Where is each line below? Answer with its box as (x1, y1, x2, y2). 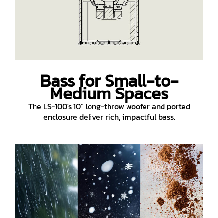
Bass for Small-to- (40, 68, 178, 94)
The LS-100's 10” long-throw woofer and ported (28, 100, 190, 112)
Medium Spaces (50, 81, 168, 107)
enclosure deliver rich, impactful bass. (43, 111, 175, 123)
